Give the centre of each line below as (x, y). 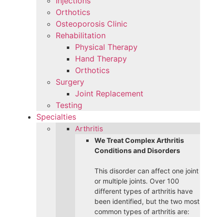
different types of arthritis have (144, 191)
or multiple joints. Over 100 (137, 181)
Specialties (56, 117)
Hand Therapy (101, 59)
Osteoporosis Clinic (92, 24)
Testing (69, 105)
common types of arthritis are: (142, 212)
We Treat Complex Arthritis (139, 140)
